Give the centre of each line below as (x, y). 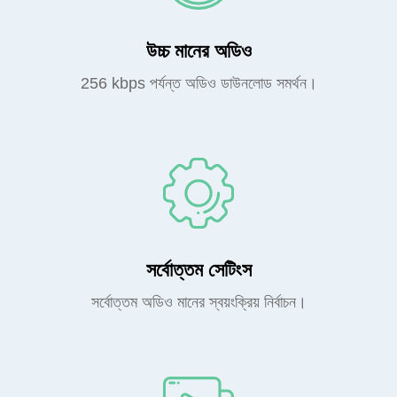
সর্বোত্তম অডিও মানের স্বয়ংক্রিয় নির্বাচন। (198, 302)
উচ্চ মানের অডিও (198, 51)
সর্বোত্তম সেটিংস (198, 270)
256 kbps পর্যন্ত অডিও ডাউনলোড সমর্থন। (198, 83)
